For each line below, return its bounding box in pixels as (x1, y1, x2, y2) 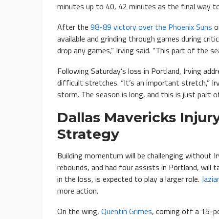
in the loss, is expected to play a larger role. (57, 173, 201, 185)
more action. (57, 185, 98, 197)
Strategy (57, 126, 119, 143)
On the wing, (57, 205, 101, 218)
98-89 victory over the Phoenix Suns (90, 21, 212, 33)
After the (57, 21, 90, 33)
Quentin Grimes (101, 205, 152, 218)
